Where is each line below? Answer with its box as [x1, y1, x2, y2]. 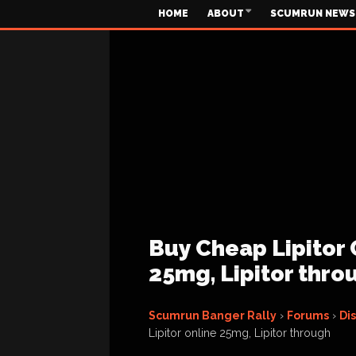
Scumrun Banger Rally [149, 309, 277, 322]
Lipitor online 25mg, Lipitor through [149, 327, 331, 339]
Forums [287, 309, 329, 322]
